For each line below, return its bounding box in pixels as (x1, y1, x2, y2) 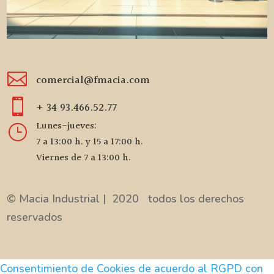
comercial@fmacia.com (35, 71, 150, 89)
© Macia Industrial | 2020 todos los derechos (7, 191, 245, 206)
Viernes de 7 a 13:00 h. (35, 150, 131, 166)
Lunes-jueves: (35, 118, 97, 134)
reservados (7, 209, 63, 224)
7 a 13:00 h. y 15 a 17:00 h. (35, 134, 143, 150)
